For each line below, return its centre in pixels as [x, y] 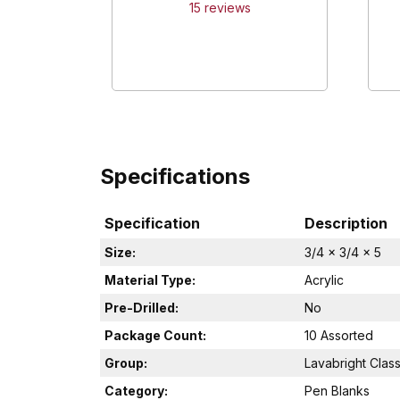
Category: [136, 390]
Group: [126, 362]
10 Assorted [339, 335]
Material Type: [150, 279]
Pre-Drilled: [142, 307]
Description [346, 223]
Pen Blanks [337, 390]
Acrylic [324, 279]
